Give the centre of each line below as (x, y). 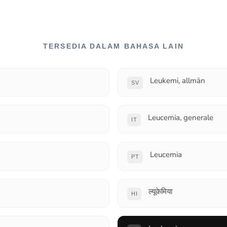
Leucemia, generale (181, 118)
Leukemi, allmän (178, 81)
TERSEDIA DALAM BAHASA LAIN (113, 46)
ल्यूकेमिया (161, 192)
